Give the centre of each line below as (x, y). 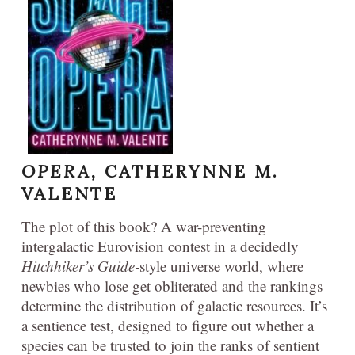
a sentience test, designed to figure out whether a (168, 325)
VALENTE (69, 193)
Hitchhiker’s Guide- (80, 265)
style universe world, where (221, 265)
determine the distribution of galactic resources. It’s (174, 305)
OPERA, (63, 171)
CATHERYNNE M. (192, 171)
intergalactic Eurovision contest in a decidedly (160, 246)
